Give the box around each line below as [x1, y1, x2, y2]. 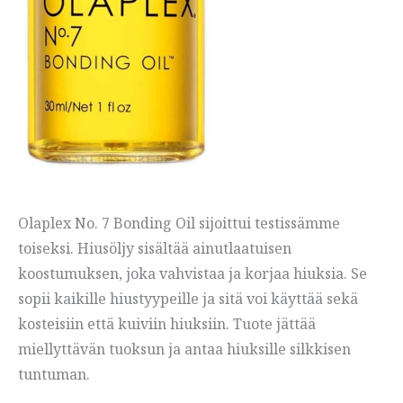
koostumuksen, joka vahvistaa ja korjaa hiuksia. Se [18, 263, 367, 283]
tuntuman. [18, 363, 90, 384]
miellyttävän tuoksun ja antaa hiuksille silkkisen [18, 338, 351, 359]
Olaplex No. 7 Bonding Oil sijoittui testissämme [18, 212, 340, 233]
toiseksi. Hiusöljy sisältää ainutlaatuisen [18, 237, 291, 258]
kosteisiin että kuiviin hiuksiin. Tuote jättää [18, 313, 316, 334]
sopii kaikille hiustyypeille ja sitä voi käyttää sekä [18, 288, 358, 309]
